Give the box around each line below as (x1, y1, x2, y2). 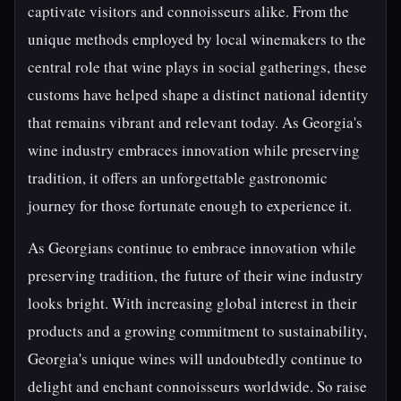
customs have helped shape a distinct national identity (28, 84, 369, 105)
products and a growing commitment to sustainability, (28, 320, 367, 341)
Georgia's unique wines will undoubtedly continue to (28, 348, 363, 369)
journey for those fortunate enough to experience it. (28, 195, 352, 216)
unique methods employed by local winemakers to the (28, 29, 366, 49)
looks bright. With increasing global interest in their (28, 293, 357, 313)
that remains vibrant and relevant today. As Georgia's (28, 112, 363, 132)
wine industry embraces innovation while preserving (28, 140, 360, 160)
